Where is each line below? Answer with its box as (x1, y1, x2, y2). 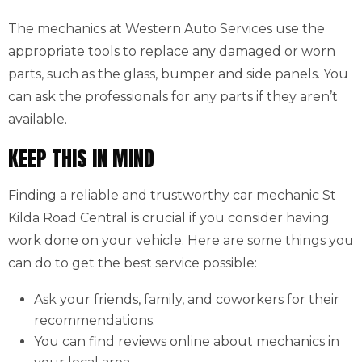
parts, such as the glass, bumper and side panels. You (8, 66, 348, 82)
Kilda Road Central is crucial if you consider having (8, 210, 330, 225)
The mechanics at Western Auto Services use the (8, 21, 325, 36)
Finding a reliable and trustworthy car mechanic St (8, 187, 336, 203)
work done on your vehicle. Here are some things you (8, 233, 354, 248)
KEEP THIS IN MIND (8, 142, 154, 175)
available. (8, 112, 67, 127)
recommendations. (34, 313, 155, 328)
